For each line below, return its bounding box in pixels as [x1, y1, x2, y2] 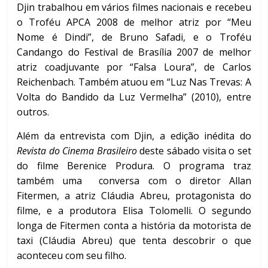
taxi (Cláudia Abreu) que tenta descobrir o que [17, 233, 251, 247]
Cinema [62, 144, 95, 157]
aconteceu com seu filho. [17, 248, 127, 262]
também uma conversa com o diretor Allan [17, 173, 251, 187]
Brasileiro [96, 144, 137, 157]
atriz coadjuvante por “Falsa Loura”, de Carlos [17, 60, 251, 74]
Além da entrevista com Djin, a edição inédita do [17, 129, 251, 142]
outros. [17, 105, 50, 118]
